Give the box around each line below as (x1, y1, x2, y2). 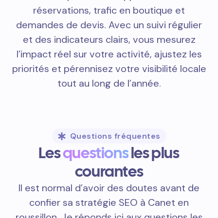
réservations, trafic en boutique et (33, 4, 185, 17)
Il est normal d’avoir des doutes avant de (18, 182, 200, 195)
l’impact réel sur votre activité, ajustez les (16, 48, 202, 61)
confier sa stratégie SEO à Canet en (29, 196, 189, 209)
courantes (74, 161, 144, 182)
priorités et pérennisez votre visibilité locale (12, 62, 206, 75)
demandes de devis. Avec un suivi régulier (16, 18, 202, 32)
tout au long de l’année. (57, 77, 161, 90)
